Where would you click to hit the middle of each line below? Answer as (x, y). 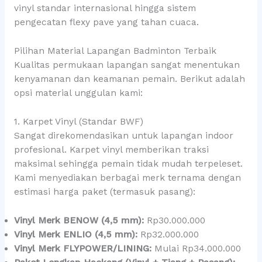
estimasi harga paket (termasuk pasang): (104, 192)
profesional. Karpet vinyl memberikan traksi (111, 150)
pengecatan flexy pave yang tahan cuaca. (106, 23)
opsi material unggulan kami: (78, 93)
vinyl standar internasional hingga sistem (105, 8)
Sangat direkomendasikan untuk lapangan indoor (123, 136)
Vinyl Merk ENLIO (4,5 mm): (75, 234)
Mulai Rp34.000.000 (196, 248)
